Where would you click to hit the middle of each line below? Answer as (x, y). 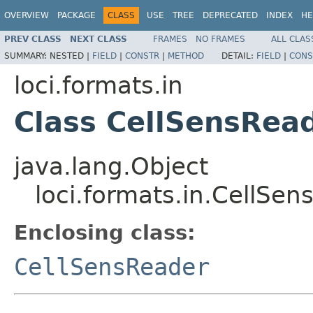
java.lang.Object (111, 166)
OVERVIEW (27, 15)
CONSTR (142, 56)
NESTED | (71, 56)
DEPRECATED (230, 15)
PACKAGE (77, 15)
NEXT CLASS (99, 39)
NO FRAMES (220, 39)
